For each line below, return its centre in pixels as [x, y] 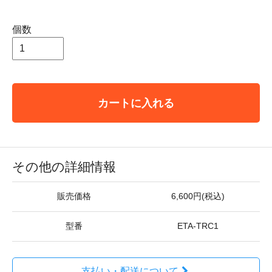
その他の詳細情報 [64, 167]
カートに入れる [136, 103]
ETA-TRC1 [198, 226]
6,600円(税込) [198, 197]
